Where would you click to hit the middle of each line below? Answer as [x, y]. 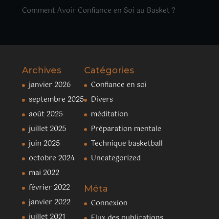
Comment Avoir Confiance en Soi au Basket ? [98, 11]
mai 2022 [44, 173]
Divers [102, 99]
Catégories [109, 70]
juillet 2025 [47, 129]
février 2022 [49, 187]
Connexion [109, 203]
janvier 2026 [50, 85]
